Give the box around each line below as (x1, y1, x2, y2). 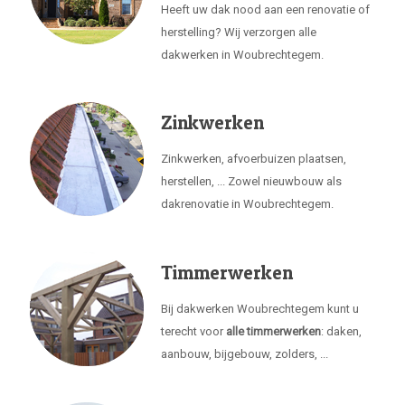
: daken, (321, 325, 362, 338)
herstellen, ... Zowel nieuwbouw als (161, 174, 342, 188)
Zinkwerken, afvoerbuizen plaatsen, (161, 152, 346, 165)
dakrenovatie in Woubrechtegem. (161, 197, 334, 211)
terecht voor (161, 325, 226, 338)
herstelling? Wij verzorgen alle (161, 25, 316, 39)
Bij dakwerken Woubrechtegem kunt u (161, 302, 359, 316)
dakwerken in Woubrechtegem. (161, 48, 324, 61)
